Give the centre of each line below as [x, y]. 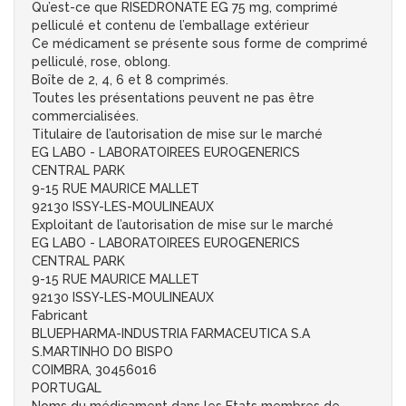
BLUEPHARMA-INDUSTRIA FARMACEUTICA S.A [171, 334]
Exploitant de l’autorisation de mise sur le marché [183, 225]
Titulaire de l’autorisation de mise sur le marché [177, 135]
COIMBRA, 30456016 [94, 370]
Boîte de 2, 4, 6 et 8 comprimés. [130, 80]
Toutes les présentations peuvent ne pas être [173, 98]
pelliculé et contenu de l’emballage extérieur [170, 26]
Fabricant [60, 316]
